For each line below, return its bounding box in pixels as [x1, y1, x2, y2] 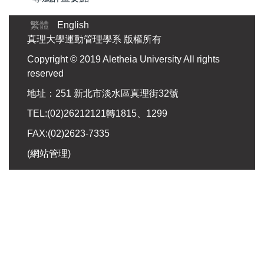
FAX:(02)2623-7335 [27, 128, 110, 138]
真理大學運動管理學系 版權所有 [27, 34, 161, 44]
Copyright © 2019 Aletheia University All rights [27, 54, 220, 64]
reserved [27, 68, 64, 78]
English [57, 19, 89, 30]
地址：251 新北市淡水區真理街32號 [27, 88, 179, 98]
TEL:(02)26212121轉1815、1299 [27, 108, 167, 118]
